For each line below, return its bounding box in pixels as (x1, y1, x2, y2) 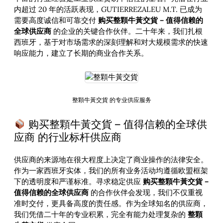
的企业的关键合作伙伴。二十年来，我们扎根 (51, 26, 203, 36)
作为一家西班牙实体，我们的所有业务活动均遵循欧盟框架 (14, 165, 208, 175)
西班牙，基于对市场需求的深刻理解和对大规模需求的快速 (14, 37, 208, 47)
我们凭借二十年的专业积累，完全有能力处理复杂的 (14, 209, 188, 219)
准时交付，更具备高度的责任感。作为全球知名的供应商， (14, 198, 208, 208)
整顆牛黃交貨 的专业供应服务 (72, 96, 151, 104)
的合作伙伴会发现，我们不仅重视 (89, 187, 203, 197)
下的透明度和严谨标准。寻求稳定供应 (14, 176, 143, 186)
